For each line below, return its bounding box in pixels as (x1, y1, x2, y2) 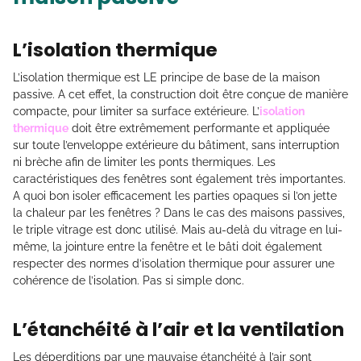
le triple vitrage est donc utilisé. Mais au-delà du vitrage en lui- (13, 223, 342, 237)
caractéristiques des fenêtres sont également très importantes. (13, 172, 346, 186)
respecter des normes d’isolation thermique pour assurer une (13, 257, 334, 271)
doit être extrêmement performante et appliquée (68, 122, 330, 135)
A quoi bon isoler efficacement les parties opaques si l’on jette (13, 189, 337, 203)
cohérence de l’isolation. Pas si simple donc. (13, 274, 244, 288)
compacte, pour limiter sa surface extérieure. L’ (13, 105, 259, 118)
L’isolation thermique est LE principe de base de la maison (13, 71, 320, 85)
